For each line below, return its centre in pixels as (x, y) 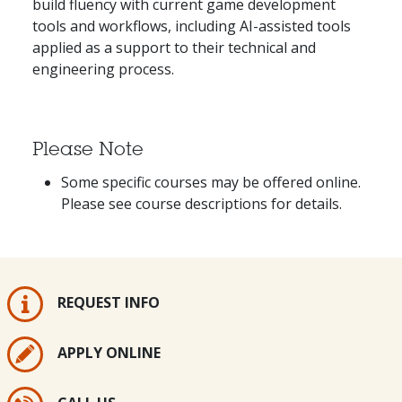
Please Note (88, 149)
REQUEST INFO (109, 303)
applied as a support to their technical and (174, 47)
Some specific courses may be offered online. (211, 182)
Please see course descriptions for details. (201, 203)
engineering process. (103, 69)
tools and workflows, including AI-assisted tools (192, 26)
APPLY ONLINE (109, 353)
